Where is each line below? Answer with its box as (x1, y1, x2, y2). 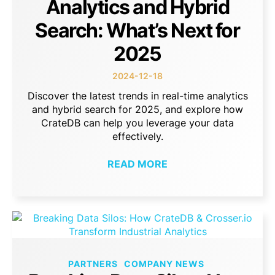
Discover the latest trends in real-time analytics (27, 90, 248, 103)
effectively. (112, 130, 163, 143)
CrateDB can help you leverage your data (41, 117, 234, 130)
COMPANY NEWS (123, 258, 204, 269)
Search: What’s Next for (35, 18, 240, 43)
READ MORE (107, 157, 168, 170)
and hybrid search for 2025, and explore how (32, 103, 243, 116)
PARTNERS (68, 258, 118, 269)
